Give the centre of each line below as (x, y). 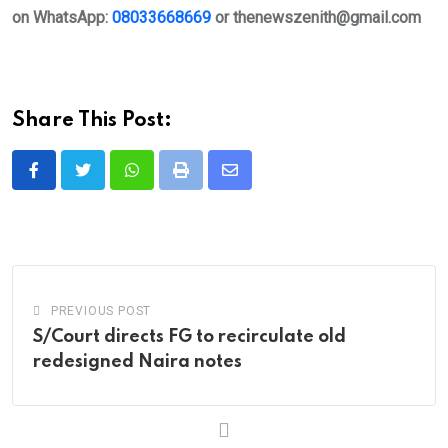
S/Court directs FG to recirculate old (189, 337)
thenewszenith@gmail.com (325, 18)
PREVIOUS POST (101, 311)
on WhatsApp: (62, 18)
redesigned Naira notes (137, 362)
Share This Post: (92, 121)
